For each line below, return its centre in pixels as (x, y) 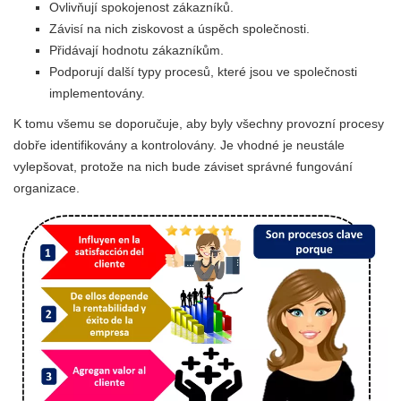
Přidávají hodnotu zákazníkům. (137, 50)
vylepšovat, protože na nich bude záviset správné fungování (183, 166)
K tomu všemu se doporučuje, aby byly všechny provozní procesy (199, 123)
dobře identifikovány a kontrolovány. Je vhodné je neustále (179, 145)
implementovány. (97, 93)
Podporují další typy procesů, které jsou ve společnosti (203, 71)
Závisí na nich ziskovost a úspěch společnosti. (179, 28)
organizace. (47, 188)
